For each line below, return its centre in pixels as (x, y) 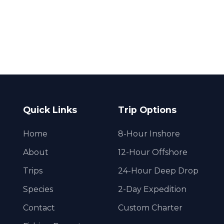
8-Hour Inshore (149, 134)
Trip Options (147, 110)
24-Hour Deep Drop (158, 171)
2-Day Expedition (152, 189)
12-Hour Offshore (153, 152)
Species (38, 189)
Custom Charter (150, 208)
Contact (39, 208)
